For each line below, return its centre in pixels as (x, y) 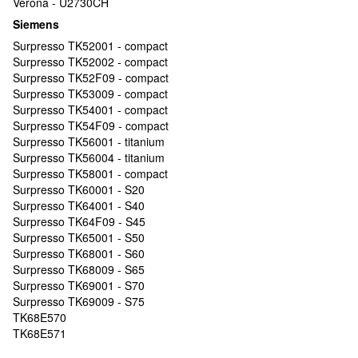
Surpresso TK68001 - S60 (79, 253)
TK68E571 (40, 333)
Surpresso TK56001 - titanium (89, 141)
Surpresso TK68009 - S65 (79, 269)
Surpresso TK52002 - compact (90, 61)
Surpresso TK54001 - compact (90, 109)
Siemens (36, 24)
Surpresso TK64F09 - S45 (79, 221)
